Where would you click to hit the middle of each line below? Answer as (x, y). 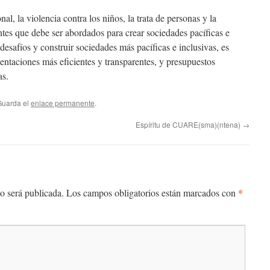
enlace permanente (63, 103)
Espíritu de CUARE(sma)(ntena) (189, 124)
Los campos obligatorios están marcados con (152, 193)
